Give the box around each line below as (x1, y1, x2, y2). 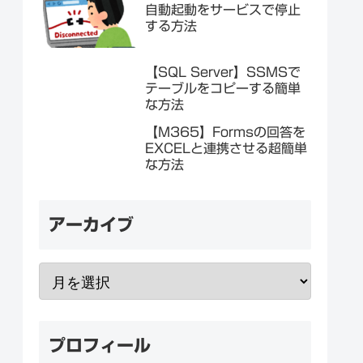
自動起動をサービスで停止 (145, 2, 301, 16)
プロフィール (49, 335, 151, 354)
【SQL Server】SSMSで (145, 66, 301, 79)
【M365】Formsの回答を (145, 126, 305, 139)
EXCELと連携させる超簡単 (145, 142, 307, 156)
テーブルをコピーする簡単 (145, 82, 301, 96)
